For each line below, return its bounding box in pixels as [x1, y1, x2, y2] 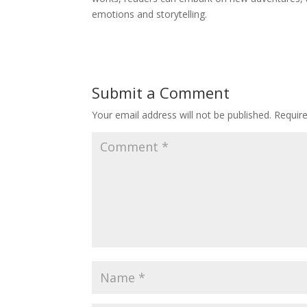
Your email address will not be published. [92, 108, 272, 121]
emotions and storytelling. [92, 7, 208, 21]
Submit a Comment [92, 82, 230, 103]
